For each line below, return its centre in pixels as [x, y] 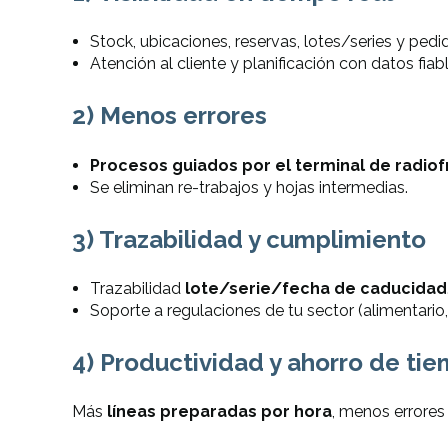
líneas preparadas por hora [219, 412]
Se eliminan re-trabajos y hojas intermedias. [248, 187]
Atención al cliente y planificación [214, 64]
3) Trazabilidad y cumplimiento [249, 239]
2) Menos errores [169, 116]
